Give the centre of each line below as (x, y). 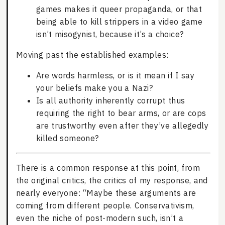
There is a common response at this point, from (108, 168)
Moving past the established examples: (92, 55)
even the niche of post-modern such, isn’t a (100, 218)
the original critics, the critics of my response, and (112, 181)
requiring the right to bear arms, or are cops (121, 113)
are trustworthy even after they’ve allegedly (122, 126)
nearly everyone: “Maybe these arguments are (106, 193)
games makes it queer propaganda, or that (119, 9)
